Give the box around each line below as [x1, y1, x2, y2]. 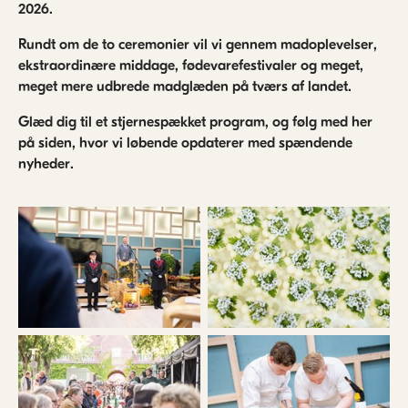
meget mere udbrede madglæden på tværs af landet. [18, 78, 362, 95]
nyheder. [18, 156, 74, 172]
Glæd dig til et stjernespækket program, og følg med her [18, 114, 372, 130]
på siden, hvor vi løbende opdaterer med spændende [18, 135, 352, 151]
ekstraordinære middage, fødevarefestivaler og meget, [18, 57, 363, 74]
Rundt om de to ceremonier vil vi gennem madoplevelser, [18, 36, 377, 53]
